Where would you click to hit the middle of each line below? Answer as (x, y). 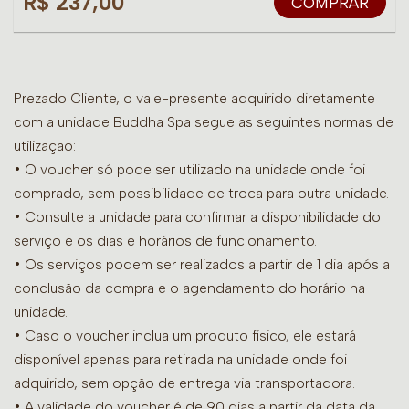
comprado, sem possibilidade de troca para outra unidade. (201, 194)
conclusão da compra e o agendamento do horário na (189, 288)
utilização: (45, 146)
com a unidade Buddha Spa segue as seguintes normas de (204, 122)
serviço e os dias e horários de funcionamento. (165, 241)
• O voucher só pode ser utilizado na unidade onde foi (189, 170)
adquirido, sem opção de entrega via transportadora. (184, 383)
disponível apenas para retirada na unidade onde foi (180, 360)
